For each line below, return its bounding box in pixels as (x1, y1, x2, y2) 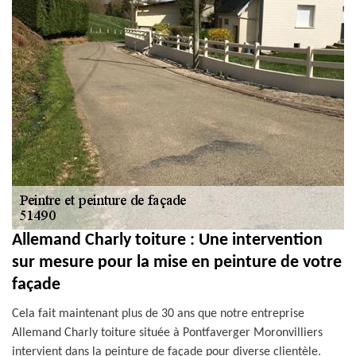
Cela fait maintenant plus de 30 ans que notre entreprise (12, 308, 304, 320)
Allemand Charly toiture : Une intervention (12, 231, 323, 250)
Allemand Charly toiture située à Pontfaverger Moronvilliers (12, 327, 323, 339)
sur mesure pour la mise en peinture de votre (12, 253, 342, 272)
